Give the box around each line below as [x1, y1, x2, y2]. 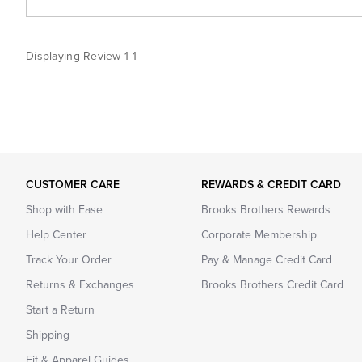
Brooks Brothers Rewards [200, 202, 330, 217]
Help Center [26, 227, 86, 242]
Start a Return [26, 302, 95, 317]
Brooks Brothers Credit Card [200, 277, 343, 292]
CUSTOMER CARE [26, 177, 120, 192]
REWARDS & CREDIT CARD [200, 177, 341, 192]
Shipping [26, 327, 69, 342]
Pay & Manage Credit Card [200, 252, 332, 267]
